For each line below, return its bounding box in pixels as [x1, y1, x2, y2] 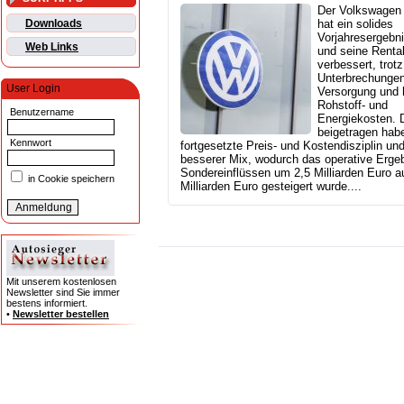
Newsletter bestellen [13, 308, 109, 320]
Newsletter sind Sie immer [6, 287, 120, 298]
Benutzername [7, 106, 74, 118]
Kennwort [7, 137, 51, 149]
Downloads [25, 17, 82, 31]
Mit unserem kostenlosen [6, 276, 116, 288]
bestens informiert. [6, 298, 87, 309]
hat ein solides [317, 17, 393, 32]
